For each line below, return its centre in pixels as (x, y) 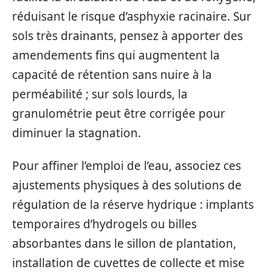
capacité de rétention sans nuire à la (112, 74)
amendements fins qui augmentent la (116, 55)
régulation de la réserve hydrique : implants (133, 205)
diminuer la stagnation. (76, 133)
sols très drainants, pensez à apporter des (127, 36)
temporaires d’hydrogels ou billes (104, 224)
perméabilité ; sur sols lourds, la (100, 94)
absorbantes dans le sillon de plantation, (124, 244)
